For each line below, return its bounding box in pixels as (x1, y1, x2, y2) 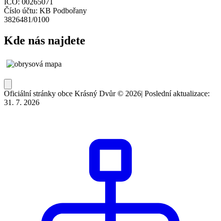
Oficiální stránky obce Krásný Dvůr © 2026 (4, 89, 141, 98)
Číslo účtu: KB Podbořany (4, 6, 87, 15)
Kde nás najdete (4, 34, 85, 47)
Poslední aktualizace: (145, 89, 210, 98)
